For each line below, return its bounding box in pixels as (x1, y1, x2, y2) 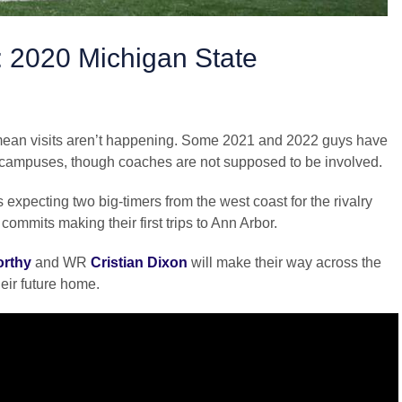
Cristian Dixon (91, 255, 188, 270)
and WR (31, 255, 91, 270)
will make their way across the (188, 255, 381, 270)
